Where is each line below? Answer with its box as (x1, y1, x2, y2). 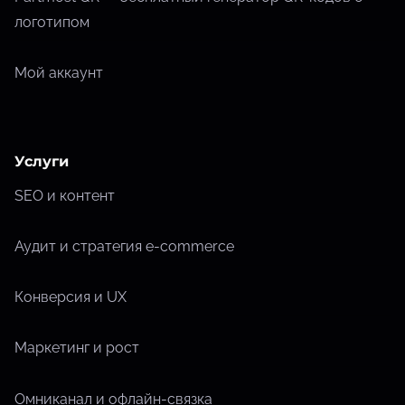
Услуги (14, 152, 69, 170)
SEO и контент (14, 186, 115, 204)
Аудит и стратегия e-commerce (14, 238, 234, 255)
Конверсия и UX (14, 288, 127, 306)
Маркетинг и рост (14, 339, 139, 357)
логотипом (14, 13, 89, 31)
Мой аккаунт (14, 63, 103, 81)
